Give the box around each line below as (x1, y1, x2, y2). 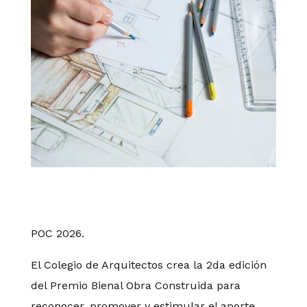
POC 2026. (30, 227, 84, 241)
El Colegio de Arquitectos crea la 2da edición (30, 258, 267, 272)
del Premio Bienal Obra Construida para (30, 279, 241, 293)
